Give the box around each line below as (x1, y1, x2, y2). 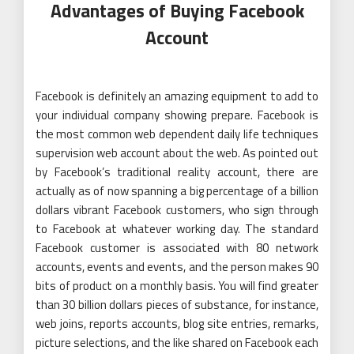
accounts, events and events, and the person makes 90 (36, 257, 318, 276)
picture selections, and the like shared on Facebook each (36, 333, 318, 352)
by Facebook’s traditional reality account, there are (36, 162, 318, 181)
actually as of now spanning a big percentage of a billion (36, 181, 318, 200)
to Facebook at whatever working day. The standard (36, 219, 318, 238)
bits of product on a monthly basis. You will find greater (36, 276, 318, 295)
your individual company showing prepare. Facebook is (36, 105, 318, 124)
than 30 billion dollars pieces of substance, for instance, (36, 295, 318, 314)
